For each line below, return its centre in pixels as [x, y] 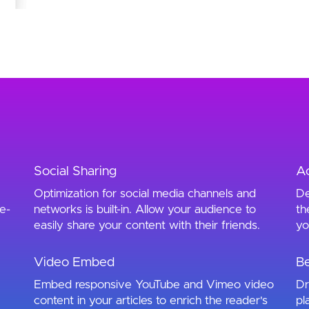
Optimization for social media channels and [144, 194]
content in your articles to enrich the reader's [150, 301]
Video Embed [74, 263]
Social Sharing [75, 172]
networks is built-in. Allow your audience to [144, 210]
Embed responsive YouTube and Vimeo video [153, 285]
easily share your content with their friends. [147, 226]
